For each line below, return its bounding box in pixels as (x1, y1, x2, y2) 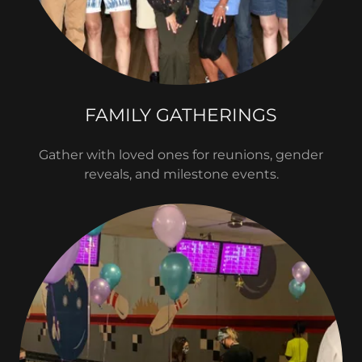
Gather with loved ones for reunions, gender (39, 147, 323, 162)
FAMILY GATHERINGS (85, 104, 277, 126)
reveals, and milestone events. (83, 166, 279, 182)
